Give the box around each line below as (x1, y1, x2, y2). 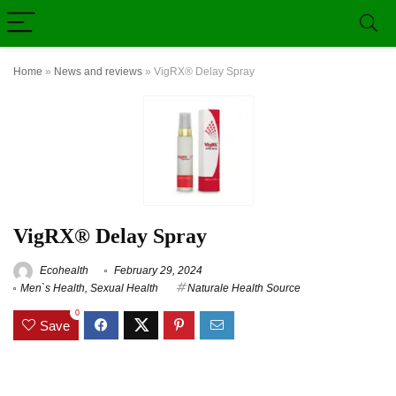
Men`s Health (20, 282, 85, 294)
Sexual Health (90, 282, 158, 294)
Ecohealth (37, 264, 88, 278)
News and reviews (54, 65, 142, 78)
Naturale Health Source (187, 282, 301, 294)
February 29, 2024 (111, 264, 202, 278)
